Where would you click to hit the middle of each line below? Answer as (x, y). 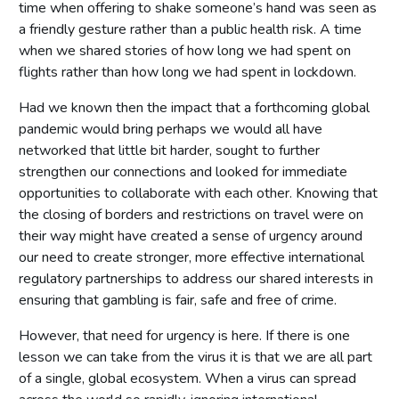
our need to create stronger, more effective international (191, 257)
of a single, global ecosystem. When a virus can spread (187, 378)
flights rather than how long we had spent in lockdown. (187, 72)
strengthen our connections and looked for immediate (183, 171)
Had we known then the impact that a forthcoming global (194, 107)
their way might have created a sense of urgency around (191, 236)
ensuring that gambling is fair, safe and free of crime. (178, 300)
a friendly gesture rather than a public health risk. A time (190, 29)
